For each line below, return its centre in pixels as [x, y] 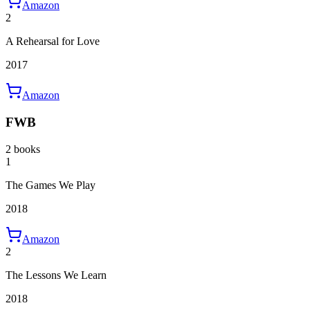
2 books [23, 149]
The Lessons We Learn [56, 275]
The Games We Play [51, 185]
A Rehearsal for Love [53, 42]
